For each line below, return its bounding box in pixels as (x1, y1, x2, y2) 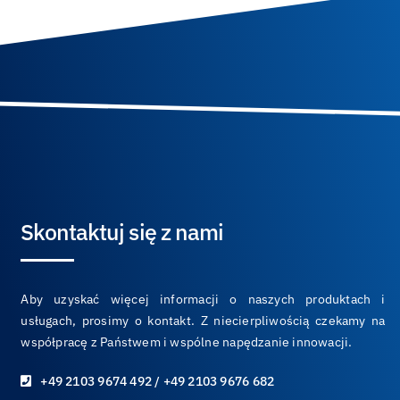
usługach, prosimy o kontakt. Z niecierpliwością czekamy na (21, 312, 386, 329)
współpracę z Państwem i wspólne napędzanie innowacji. (21, 334, 353, 350)
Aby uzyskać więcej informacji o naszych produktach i (21, 291, 386, 307)
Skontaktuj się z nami (21, 217, 224, 246)
